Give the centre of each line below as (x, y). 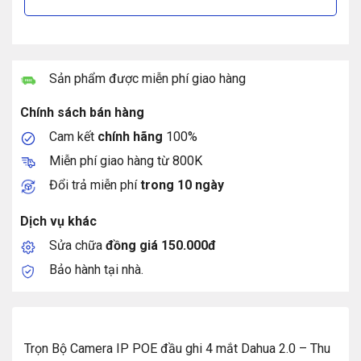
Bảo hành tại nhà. (96, 269)
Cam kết (73, 136)
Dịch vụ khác (58, 221)
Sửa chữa (77, 245)
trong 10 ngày (182, 185)
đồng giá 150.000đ (160, 245)
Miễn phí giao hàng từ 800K (125, 160)
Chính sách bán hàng (82, 112)
